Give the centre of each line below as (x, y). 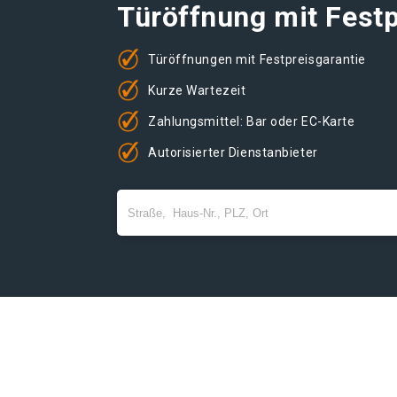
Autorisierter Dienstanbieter (233, 152)
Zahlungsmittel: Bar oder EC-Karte (252, 121)
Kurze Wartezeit (197, 90)
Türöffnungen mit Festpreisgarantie (257, 59)
